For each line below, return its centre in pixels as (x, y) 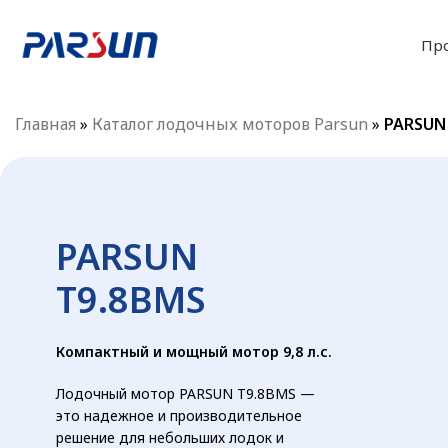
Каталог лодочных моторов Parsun (230, 124)
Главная (45, 124)
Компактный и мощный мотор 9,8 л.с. (194, 351)
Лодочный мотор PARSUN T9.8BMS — (185, 393)
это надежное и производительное (179, 415)
